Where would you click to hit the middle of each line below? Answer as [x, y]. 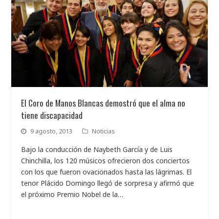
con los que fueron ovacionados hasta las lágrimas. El [107, 172]
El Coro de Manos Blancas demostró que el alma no [103, 103]
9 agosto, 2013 [52, 131]
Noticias [104, 131]
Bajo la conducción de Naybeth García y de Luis [97, 150]
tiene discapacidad [52, 115]
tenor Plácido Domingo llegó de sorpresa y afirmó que [108, 183]
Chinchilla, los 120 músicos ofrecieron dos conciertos [106, 161]
